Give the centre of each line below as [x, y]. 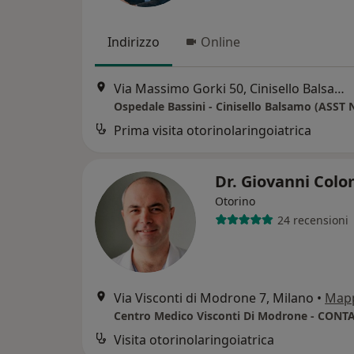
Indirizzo [134, 42]
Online [220, 42]
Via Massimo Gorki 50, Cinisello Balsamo [339, 89]
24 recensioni [313, 220]
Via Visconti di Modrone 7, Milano [214, 298]
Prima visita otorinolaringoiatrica [213, 131]
